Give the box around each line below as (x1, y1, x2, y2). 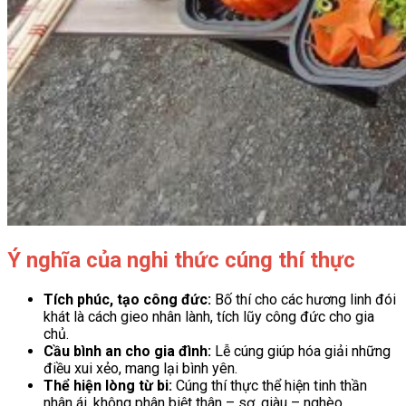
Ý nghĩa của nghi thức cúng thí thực (7, 246, 355, 273)
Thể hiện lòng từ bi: (43, 376, 172, 394)
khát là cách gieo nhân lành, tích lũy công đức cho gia (43, 307, 374, 325)
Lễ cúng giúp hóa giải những (211, 342, 391, 360)
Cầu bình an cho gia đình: (43, 342, 211, 360)
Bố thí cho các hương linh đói (211, 290, 396, 308)
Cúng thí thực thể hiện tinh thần (172, 376, 367, 394)
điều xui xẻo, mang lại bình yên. (43, 359, 237, 377)
